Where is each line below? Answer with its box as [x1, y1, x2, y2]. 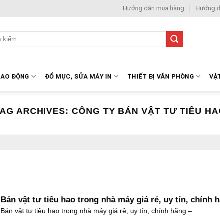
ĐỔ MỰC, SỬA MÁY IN [45, 72, 112, 80]
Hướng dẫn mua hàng [123, 4, 185, 12]
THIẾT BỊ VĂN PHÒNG [127, 72, 194, 80]
